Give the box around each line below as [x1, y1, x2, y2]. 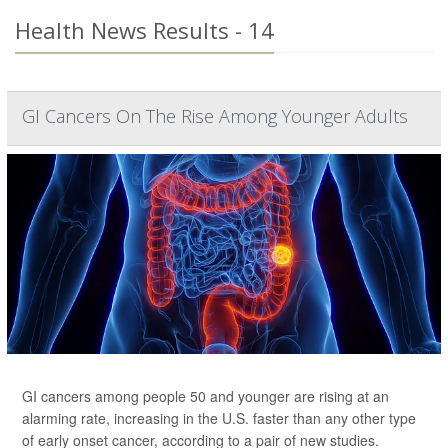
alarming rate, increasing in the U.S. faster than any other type [22, 408, 416, 428]
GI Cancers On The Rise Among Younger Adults [22, 104, 408, 128]
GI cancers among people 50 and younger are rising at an [22, 386, 389, 406]
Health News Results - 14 [15, 15, 274, 45]
